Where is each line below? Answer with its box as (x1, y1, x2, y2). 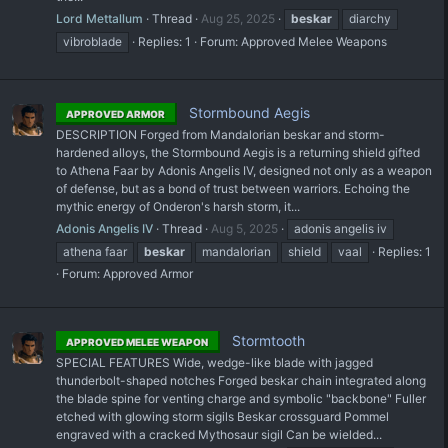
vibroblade (63, 34, 122, 50)
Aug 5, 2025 (211, 221, 278, 237)
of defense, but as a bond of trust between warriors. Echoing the (56, 181, 410, 197)
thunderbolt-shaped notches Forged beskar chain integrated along (56, 372, 426, 388)
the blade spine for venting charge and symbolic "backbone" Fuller (56, 390, 426, 406)
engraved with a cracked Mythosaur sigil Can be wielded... (56, 426, 382, 442)
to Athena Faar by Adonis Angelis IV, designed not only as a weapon (56, 163, 432, 179)
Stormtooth (228, 331, 305, 349)
